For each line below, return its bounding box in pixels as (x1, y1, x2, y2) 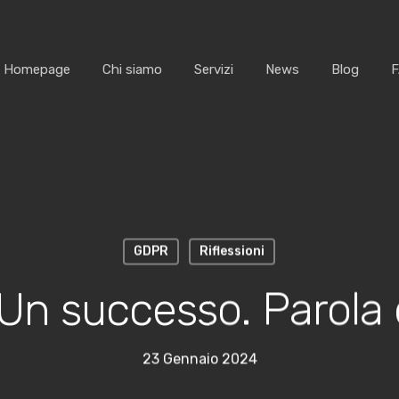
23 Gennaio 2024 (142, 350, 257, 368)
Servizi (194, 61, 233, 77)
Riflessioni (199, 243, 265, 259)
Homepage (4, 61, 70, 77)
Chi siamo (102, 61, 162, 77)
